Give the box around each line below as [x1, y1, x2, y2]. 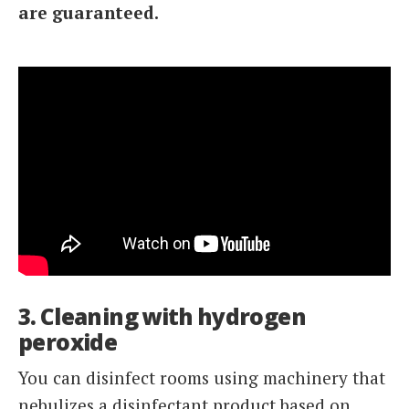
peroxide [18, 326, 118, 357]
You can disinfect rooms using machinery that [18, 365, 385, 389]
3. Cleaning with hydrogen [18, 300, 307, 331]
